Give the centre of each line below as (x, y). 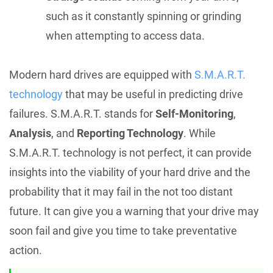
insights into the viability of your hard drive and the (130, 172)
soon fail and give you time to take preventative (123, 230)
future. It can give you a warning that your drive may (134, 211)
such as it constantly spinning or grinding (144, 16)
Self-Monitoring (194, 113)
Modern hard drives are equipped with (102, 74)
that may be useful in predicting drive (153, 94)
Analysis (30, 133)
